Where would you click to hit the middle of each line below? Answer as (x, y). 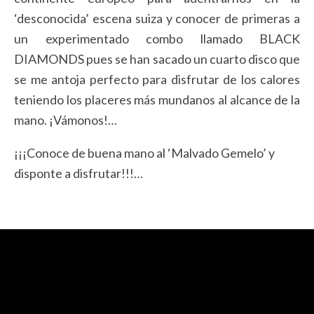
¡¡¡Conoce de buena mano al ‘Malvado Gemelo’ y (144, 153)
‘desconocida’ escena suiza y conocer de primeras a (157, 19)
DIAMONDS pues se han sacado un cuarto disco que (157, 59)
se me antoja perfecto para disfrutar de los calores (157, 80)
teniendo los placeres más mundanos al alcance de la (157, 100)
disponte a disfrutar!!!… (78, 173)
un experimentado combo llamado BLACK (157, 39)
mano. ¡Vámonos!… (66, 120)
